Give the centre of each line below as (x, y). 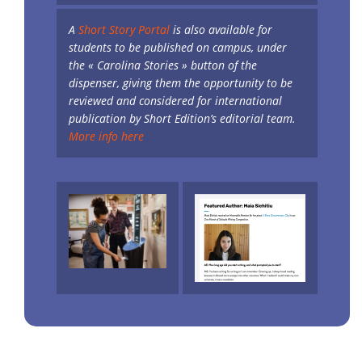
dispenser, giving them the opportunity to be (181, 83)
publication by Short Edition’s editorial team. (182, 119)
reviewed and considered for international (175, 101)
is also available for (221, 30)
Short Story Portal (124, 30)
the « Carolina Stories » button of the (163, 65)
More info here (106, 137)
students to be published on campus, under (178, 48)
